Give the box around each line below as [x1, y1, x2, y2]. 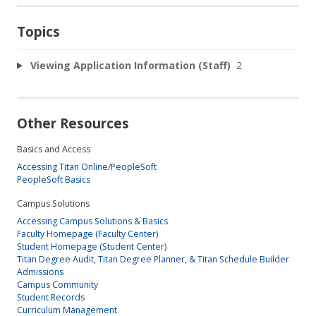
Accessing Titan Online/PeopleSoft [17, 160, 157, 173]
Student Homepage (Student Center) [17, 241, 166, 253]
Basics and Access [17, 142, 90, 155]
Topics [17, 23, 60, 41]
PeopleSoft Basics [17, 173, 90, 186]
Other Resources [17, 114, 129, 133]
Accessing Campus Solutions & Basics [17, 215, 168, 228]
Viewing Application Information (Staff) [30, 58, 231, 72]
